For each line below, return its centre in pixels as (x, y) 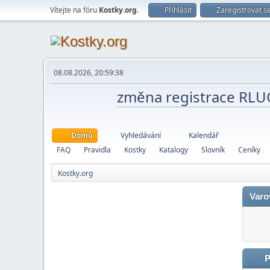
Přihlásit (178, 10)
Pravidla (97, 150)
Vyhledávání (141, 135)
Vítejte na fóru (74, 10)
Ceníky (249, 150)
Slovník (213, 150)
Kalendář (204, 135)
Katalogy (174, 150)
